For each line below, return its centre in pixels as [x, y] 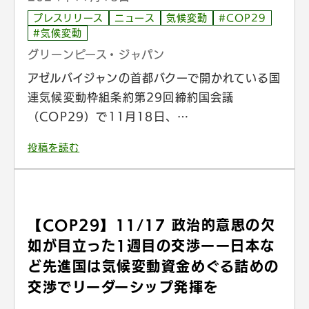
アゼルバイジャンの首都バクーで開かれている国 [154, 78]
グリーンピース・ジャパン [97, 54]
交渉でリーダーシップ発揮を [123, 287]
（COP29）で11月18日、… [109, 116]
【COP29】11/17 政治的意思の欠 [151, 225]
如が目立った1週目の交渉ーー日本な [151, 245]
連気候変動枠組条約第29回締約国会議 [131, 97]
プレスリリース [69, 18]
